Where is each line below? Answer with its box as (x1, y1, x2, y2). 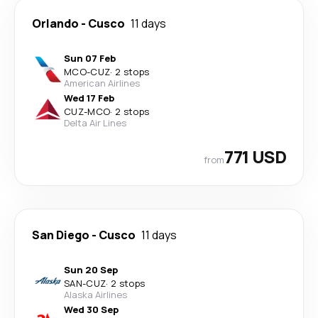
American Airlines (64, 77, 140, 89)
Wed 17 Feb (64, 92, 114, 104)
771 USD (224, 145, 286, 168)
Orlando (32, 16, 79, 31)
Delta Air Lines (64, 116, 126, 129)
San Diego (32, 227, 89, 243)
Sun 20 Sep (64, 263, 118, 276)
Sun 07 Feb (64, 52, 116, 65)
